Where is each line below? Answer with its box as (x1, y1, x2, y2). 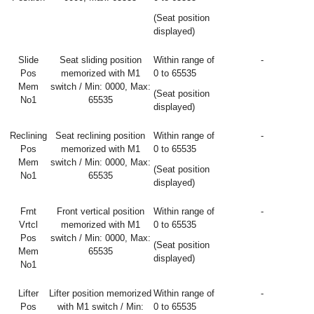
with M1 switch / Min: (57, 301, 144, 312)
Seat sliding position (59, 55, 142, 65)
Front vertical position (56, 206, 144, 217)
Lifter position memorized (49, 288, 151, 299)
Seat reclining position (55, 130, 145, 141)
